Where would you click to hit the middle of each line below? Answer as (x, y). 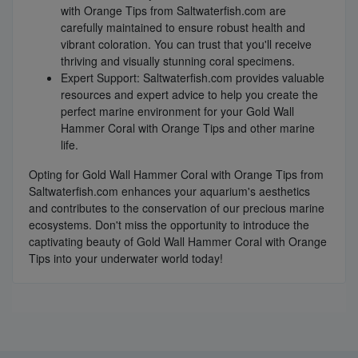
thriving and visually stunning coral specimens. (178, 61)
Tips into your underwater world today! (126, 259)
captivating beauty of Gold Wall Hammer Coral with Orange (178, 242)
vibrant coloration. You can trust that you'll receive (186, 44)
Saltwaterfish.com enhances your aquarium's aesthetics (169, 191)
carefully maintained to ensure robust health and (183, 28)
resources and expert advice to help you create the (189, 95)
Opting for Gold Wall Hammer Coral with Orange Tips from (176, 175)
